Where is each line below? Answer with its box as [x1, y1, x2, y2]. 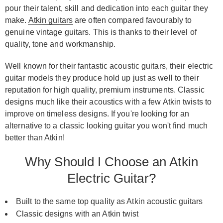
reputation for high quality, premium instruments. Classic [5, 85, 205, 94]
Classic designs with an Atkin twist [16, 209, 139, 218]
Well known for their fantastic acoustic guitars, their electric [5, 61, 214, 70]
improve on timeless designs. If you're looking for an [5, 109, 190, 118]
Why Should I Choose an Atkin [25, 154, 198, 169]
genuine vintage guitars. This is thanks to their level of [5, 27, 197, 36]
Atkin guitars [28, 15, 73, 24]
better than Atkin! [5, 133, 65, 142]
